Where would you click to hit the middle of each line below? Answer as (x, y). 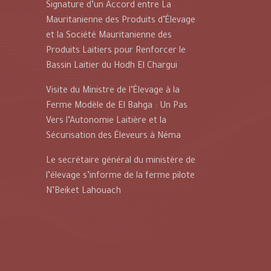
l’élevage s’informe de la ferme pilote (120, 176)
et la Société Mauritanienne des (109, 36)
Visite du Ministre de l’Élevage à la (113, 91)
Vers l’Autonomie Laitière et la (106, 121)
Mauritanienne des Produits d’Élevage (121, 21)
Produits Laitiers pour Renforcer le (116, 51)
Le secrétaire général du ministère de (121, 161)
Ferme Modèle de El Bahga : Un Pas (117, 106)
